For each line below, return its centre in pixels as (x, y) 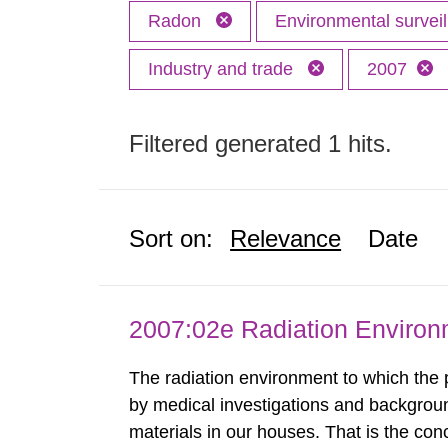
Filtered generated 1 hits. (261, 143)
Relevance (286, 238)
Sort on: (171, 238)
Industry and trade (223, 69)
